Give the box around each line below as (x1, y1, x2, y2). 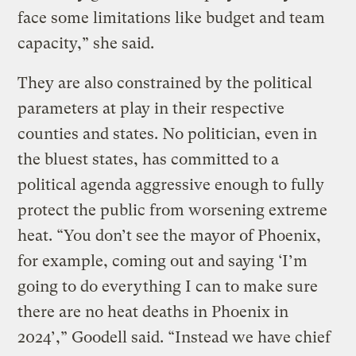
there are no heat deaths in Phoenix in (17, 302, 289, 321)
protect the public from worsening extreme (17, 200, 328, 219)
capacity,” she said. (17, 33, 159, 52)
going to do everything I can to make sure (17, 277, 319, 296)
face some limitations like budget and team (17, 8, 326, 27)
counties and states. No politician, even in (17, 124, 318, 143)
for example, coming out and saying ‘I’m (17, 251, 308, 270)
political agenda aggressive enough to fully (17, 175, 325, 194)
